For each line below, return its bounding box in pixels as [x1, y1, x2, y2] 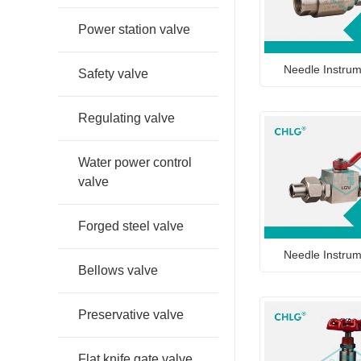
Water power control [78, 156, 192, 170]
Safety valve [78, 67, 148, 81]
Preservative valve [78, 308, 184, 322]
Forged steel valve [78, 219, 184, 234]
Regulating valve [78, 111, 175, 126]
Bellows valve [78, 263, 158, 278]
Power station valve [78, 23, 190, 37]
